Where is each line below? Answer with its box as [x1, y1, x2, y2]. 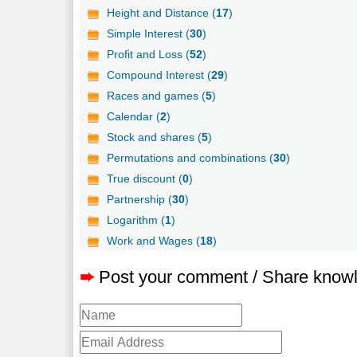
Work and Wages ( [107, 233, 201, 247]
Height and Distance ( [107, 6, 217, 19]
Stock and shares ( [107, 130, 202, 143]
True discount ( [107, 171, 183, 185]
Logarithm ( [107, 213, 166, 226]
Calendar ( [107, 109, 161, 123]
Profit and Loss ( [107, 47, 190, 61]
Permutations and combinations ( [107, 151, 274, 164]
